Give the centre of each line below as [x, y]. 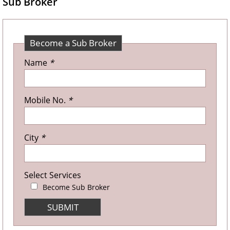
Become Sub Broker [76, 187]
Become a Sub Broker [73, 43]
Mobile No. [46, 100]
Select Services [53, 175]
